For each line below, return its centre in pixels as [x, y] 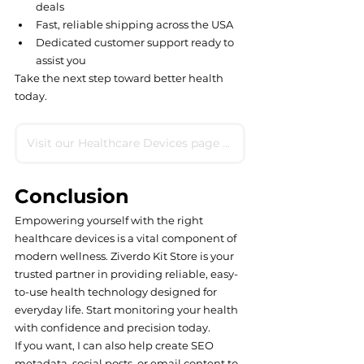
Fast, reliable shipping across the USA [134, 25]
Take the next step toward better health [120, 78]
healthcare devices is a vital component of [127, 238]
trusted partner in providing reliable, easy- [126, 274]
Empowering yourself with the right [110, 221]
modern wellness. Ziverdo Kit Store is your [126, 256]
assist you [61, 61]
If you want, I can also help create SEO [115, 346]
